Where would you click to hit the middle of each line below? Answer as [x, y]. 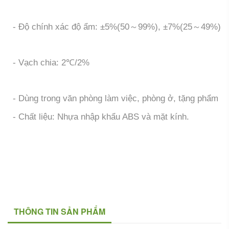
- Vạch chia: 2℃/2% [49, 63]
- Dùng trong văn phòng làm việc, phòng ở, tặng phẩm [113, 98]
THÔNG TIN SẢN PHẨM [60, 211]
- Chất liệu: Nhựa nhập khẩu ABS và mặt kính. [98, 117]
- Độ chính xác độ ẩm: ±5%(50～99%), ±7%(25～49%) [114, 27]
